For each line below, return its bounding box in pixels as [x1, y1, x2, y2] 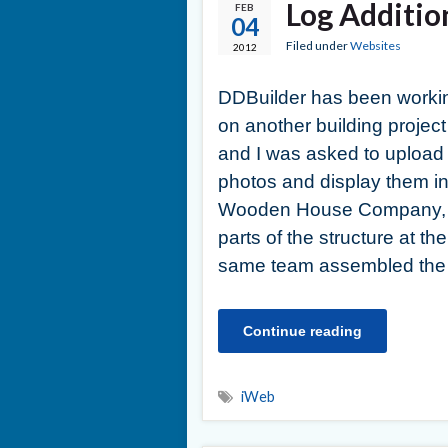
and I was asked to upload [218, 142, 444, 164]
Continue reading [243, 322, 362, 339]
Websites [350, 38, 401, 53]
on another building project [218, 114, 446, 136]
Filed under [286, 38, 350, 53]
